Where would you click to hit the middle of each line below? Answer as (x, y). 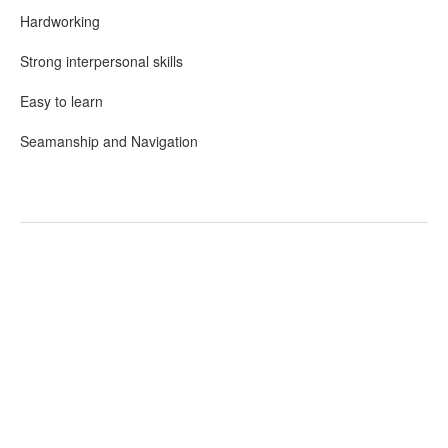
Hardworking (60, 21)
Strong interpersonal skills (101, 61)
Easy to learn (61, 101)
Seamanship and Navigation (109, 141)
